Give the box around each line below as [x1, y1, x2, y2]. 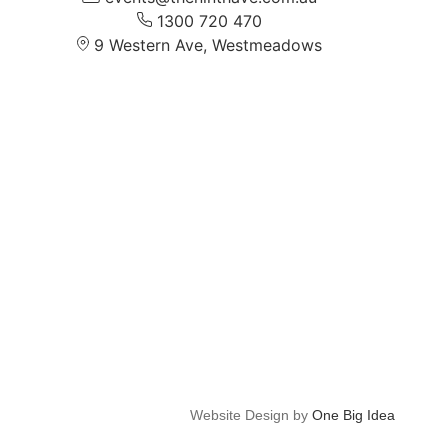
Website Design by [189, 406, 312, 423]
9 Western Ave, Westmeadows [94, 34, 323, 55]
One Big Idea [311, 406, 395, 423]
